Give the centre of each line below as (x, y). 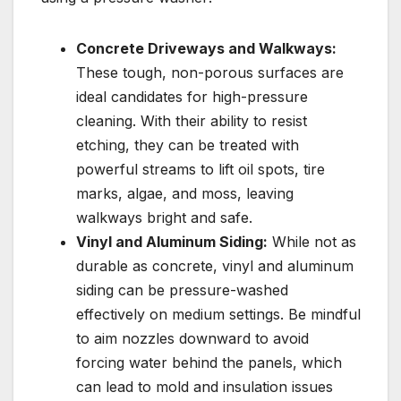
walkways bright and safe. (164, 217)
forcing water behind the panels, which (209, 362)
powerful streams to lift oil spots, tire (200, 169)
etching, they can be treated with (188, 145)
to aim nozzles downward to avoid (192, 338)
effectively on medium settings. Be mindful (218, 314)
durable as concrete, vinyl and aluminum (215, 265)
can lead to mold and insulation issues (205, 386)
